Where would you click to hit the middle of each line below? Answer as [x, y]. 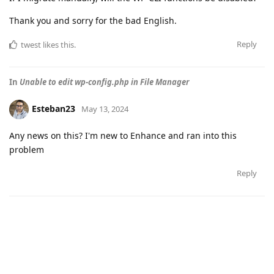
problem [27, 149]
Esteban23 [54, 108]
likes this [57, 44]
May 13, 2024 [105, 109]
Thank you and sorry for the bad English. [93, 20]
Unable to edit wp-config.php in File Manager [104, 82]
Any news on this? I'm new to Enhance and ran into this [123, 135]
